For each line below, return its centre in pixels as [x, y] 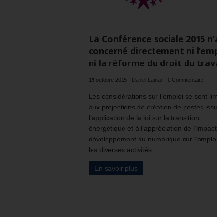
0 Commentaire [186, 80]
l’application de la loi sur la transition [144, 118]
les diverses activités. [121, 150]
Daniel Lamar [147, 80]
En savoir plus [116, 168]
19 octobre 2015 [108, 80]
